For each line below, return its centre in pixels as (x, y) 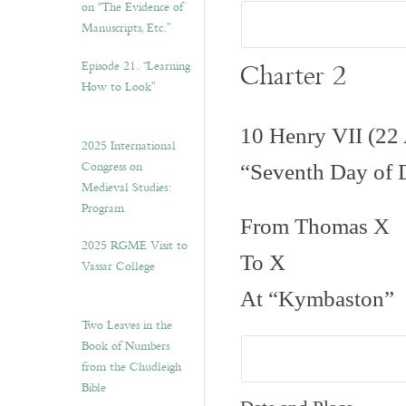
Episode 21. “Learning (136, 66)
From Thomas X (315, 226)
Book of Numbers (126, 346)
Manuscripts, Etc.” (126, 28)
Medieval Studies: (126, 188)
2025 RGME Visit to (135, 246)
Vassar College (118, 266)
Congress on (112, 167)
